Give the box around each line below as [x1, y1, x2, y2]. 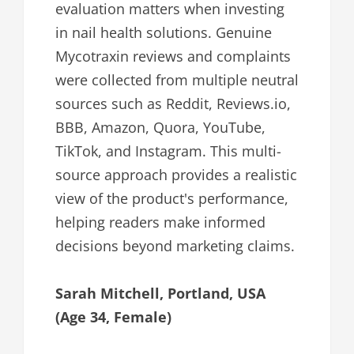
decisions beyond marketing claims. [55, 235, 295, 255]
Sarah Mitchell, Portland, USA [55, 283, 265, 303]
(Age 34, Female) [55, 307, 171, 326]
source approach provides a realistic [55, 164, 297, 184]
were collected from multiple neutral [55, 70, 299, 89]
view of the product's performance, [55, 188, 288, 208]
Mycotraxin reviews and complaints [55, 46, 291, 66]
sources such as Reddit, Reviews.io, [55, 93, 291, 113]
